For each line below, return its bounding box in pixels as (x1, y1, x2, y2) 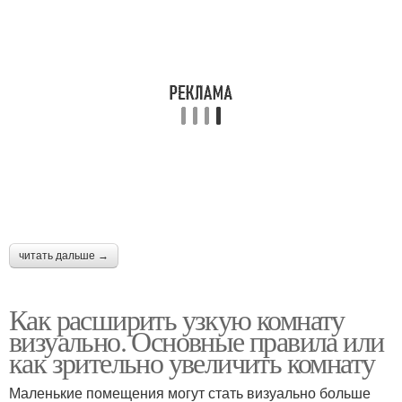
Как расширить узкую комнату (9, 299, 345, 338)
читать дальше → (19, 249, 109, 262)
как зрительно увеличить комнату (9, 342, 375, 381)
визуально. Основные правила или (9, 320, 384, 360)
